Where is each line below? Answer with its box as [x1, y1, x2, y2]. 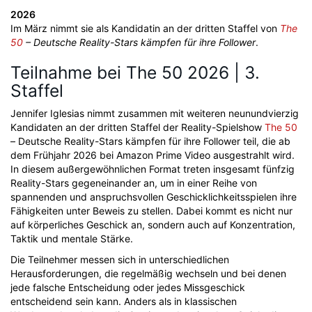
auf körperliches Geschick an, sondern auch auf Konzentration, [10, 219, 295, 231]
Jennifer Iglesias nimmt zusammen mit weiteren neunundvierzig [10, 107, 299, 119]
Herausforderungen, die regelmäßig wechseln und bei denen [10, 267, 286, 279]
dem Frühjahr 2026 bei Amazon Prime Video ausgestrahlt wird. [10, 149, 295, 161]
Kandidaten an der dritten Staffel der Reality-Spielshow [10, 121, 265, 133]
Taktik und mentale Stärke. [10, 233, 133, 244]
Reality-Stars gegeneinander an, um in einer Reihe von [10, 177, 257, 189]
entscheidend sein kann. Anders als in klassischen [10, 295, 237, 307]
